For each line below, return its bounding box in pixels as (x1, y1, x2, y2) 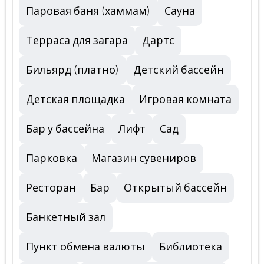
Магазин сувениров (91, 153, 196, 164)
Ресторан (26, 182, 76, 194)
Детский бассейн (133, 64, 224, 76)
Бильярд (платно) (26, 64, 119, 76)
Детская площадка (26, 94, 125, 105)
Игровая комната (139, 94, 232, 105)
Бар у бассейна (26, 123, 104, 135)
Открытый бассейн (124, 182, 227, 194)
